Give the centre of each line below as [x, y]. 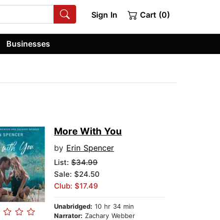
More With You [88, 132]
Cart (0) [154, 15]
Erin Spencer [90, 148]
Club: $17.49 [76, 186]
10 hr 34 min [113, 206]
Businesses [28, 43]
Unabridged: [73, 206]
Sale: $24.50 [77, 174]
